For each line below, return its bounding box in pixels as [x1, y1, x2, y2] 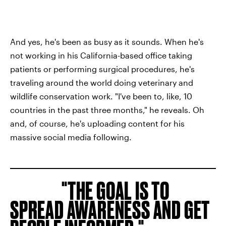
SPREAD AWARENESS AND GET [10, 196, 210, 223]
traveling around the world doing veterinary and [10, 78, 193, 87]
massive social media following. [10, 132, 132, 142]
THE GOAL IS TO [67, 177, 170, 204]
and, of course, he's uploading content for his [10, 119, 185, 128]
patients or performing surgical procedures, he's [10, 64, 195, 74]
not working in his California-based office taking [10, 50, 192, 60]
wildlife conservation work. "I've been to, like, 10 [10, 91, 192, 101]
